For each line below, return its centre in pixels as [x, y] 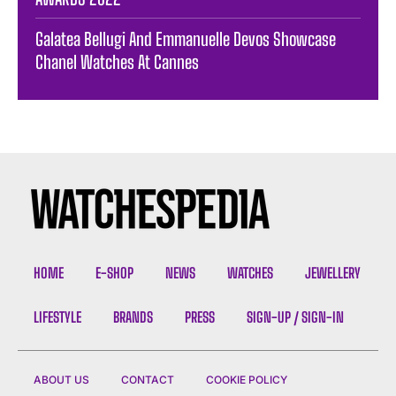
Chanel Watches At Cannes [117, 61]
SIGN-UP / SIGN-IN [295, 316]
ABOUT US [61, 379]
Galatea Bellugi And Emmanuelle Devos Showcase [186, 38]
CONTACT [148, 379]
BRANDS [133, 316]
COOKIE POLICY [247, 379]
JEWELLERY [333, 272]
